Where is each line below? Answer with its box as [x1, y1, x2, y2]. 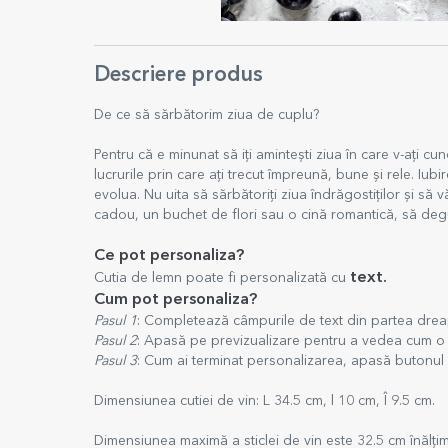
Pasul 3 [94, 354, 137, 368]
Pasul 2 [94, 334, 137, 348]
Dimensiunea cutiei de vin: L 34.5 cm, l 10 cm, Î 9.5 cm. [94, 394, 439, 408]
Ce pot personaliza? [94, 248, 244, 264]
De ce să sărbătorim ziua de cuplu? [94, 108, 319, 122]
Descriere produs [94, 65, 263, 86]
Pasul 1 [94, 314, 137, 328]
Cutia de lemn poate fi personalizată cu [94, 271, 346, 285]
